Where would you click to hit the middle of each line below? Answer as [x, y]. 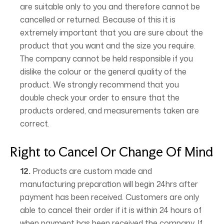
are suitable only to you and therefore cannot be [110, 6]
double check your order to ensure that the [100, 97]
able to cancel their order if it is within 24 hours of [111, 210]
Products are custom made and [91, 171]
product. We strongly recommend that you [99, 84]
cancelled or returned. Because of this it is [98, 19]
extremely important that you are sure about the [111, 32]
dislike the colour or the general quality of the [103, 71]
